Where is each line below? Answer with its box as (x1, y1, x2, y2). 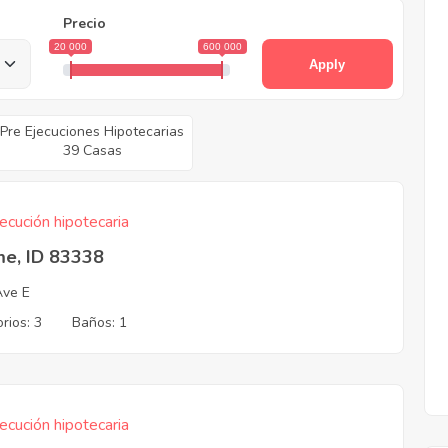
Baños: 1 (72, 313, 128, 332)
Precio (62, 14, 106, 33)
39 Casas (62, 141, 122, 160)
